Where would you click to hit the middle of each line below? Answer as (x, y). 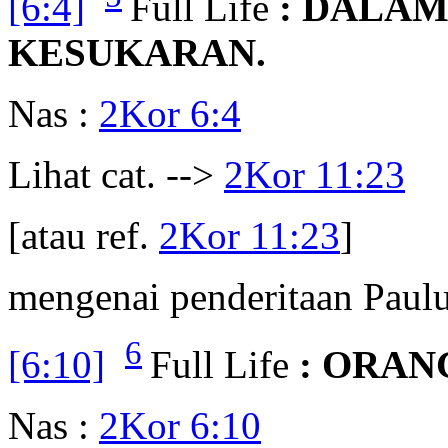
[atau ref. (83, 236)
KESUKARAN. (137, 53)
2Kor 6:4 (170, 114)
